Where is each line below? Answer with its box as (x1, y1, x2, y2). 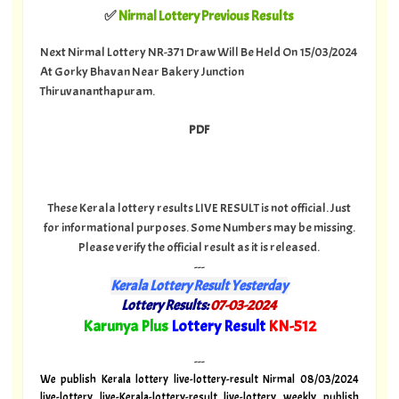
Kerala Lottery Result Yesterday (110, 276, 289, 295)
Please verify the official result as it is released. (78, 238, 321, 255)
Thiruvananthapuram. (39, 82, 155, 99)
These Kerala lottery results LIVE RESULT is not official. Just (47, 199, 351, 216)
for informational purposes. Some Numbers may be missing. (43, 218, 355, 235)
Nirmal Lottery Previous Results (118, 6, 295, 25)
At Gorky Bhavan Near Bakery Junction (39, 62, 244, 79)
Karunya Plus (82, 315, 168, 337)
